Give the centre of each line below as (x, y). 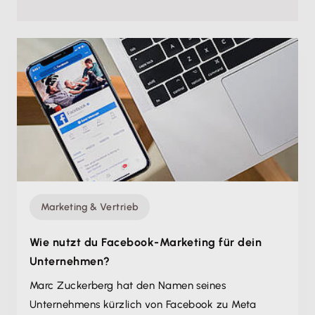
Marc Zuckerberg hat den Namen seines (128, 285)
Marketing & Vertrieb (90, 207)
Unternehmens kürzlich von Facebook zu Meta (143, 304)
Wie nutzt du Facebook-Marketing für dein (146, 242)
